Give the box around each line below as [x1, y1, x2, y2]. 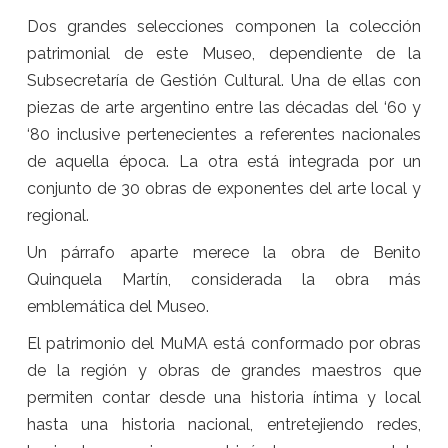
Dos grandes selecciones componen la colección [26, 16, 422, 36]
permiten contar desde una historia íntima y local [26, 387, 422, 407]
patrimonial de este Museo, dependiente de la [26, 43, 422, 63]
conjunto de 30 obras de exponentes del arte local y [26, 178, 422, 198]
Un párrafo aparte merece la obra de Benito [26, 242, 422, 262]
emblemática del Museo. [26, 296, 209, 316]
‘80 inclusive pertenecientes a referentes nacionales [26, 124, 422, 144]
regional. [26, 205, 89, 225]
